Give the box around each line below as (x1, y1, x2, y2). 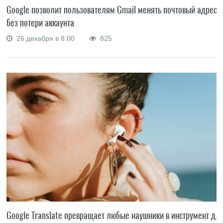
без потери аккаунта (6, 16, 75, 29)
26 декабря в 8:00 (12, 34, 77, 43)
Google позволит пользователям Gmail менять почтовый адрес (6, 3, 218, 16)
